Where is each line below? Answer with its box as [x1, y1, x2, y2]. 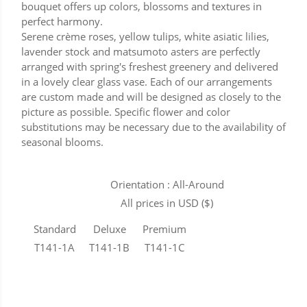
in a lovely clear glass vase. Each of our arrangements [21, 75, 273, 89]
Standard [33, 222, 76, 236]
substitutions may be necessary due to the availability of [21, 120, 286, 134]
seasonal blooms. [21, 135, 104, 149]
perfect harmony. [21, 14, 103, 29]
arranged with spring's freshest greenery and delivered [21, 60, 279, 74]
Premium [142, 222, 186, 236]
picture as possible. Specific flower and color [21, 105, 231, 119]
